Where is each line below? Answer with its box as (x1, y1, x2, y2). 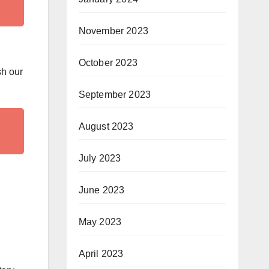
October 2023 (78, 58, 138, 68)
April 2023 (78, 249, 124, 259)
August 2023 (78, 121, 134, 131)
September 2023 (78, 89, 151, 100)
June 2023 (78, 185, 125, 195)
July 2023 (78, 153, 121, 163)
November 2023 (78, 26, 149, 36)
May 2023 (78, 217, 122, 227)
